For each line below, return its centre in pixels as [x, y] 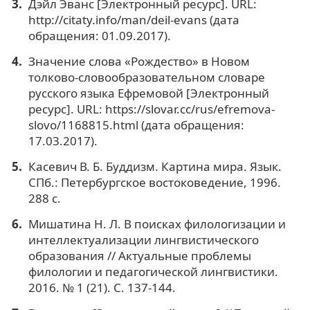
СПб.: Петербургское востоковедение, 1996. [154, 182]
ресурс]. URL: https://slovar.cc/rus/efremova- [151, 109]
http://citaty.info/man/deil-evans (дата [134, 19]
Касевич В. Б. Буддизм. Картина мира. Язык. [155, 166]
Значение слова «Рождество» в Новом [139, 61]
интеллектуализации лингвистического [143, 239]
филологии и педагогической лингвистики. [153, 271]
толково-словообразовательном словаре [146, 77]
